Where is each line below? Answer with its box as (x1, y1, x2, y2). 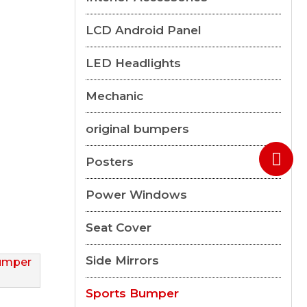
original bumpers (85, 122, 189, 136)
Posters (85, 155, 134, 169)
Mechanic (85, 89, 143, 103)
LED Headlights (85, 56, 181, 70)
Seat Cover (85, 221, 151, 234)
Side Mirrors (85, 254, 159, 267)
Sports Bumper (85, 286, 179, 300)
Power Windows (85, 188, 187, 201)
